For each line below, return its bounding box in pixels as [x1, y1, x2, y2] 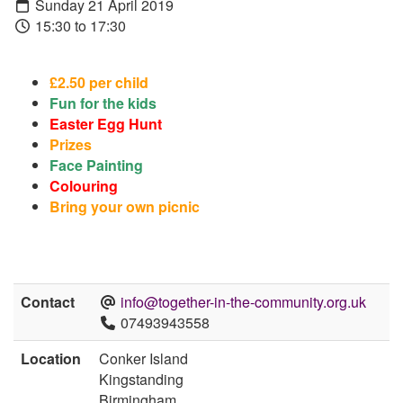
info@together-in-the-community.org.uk [121, 291, 366, 313]
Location [21, 348, 81, 370]
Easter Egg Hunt [49, 112, 162, 134]
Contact [21, 291, 75, 313]
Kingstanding [99, 369, 184, 390]
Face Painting [49, 154, 143, 175]
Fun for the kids [49, 92, 157, 113]
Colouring [49, 175, 118, 196]
